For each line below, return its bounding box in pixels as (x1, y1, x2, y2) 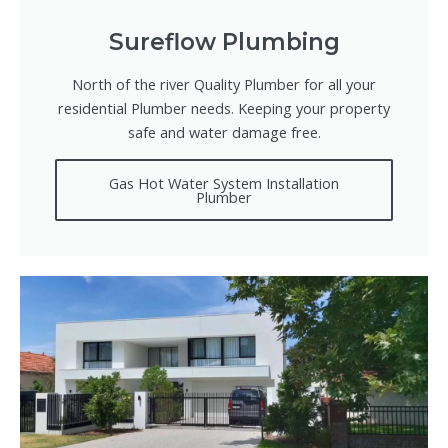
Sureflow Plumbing (108, 27, 340, 56)
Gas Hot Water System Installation (109, 172, 339, 193)
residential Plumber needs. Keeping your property (58, 97, 390, 118)
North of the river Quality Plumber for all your (72, 73, 376, 94)
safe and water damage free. (127, 121, 321, 142)
